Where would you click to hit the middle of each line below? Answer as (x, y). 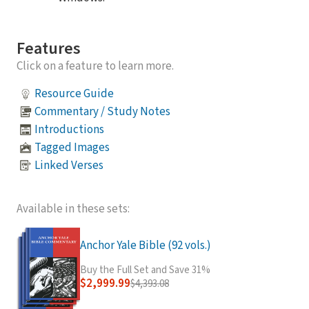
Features (49, 49)
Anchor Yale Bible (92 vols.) (146, 246)
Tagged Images (72, 147)
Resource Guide (74, 93)
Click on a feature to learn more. (95, 67)
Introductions (69, 129)
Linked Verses (69, 165)
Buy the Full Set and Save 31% (145, 270)
